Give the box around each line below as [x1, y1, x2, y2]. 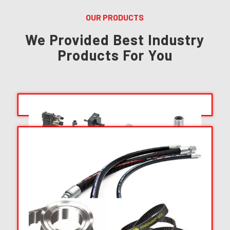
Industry [148, 30, 205, 48]
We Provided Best [25, 30, 148, 48]
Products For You [57, 46, 172, 64]
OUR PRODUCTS [86, 12, 144, 22]
